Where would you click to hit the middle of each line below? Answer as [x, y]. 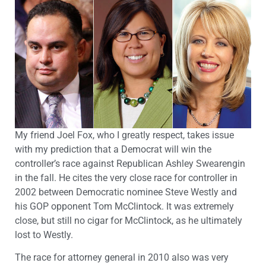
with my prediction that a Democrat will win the [113, 150]
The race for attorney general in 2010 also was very [122, 258]
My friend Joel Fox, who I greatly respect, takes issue [124, 135]
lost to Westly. [44, 235]
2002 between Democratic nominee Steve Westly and [126, 192]
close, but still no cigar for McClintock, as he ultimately [129, 221]
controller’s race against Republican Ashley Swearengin [130, 164]
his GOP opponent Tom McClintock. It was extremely [124, 207]
